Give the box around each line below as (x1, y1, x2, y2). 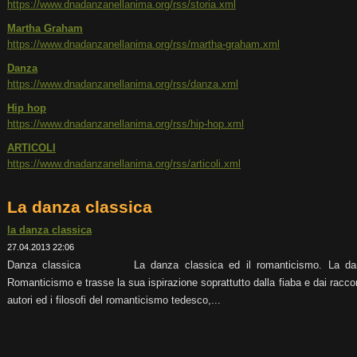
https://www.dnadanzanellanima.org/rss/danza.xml (7, 78, 238, 90)
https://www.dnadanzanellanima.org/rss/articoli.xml (7, 158, 241, 170)
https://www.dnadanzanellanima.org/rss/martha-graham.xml (7, 38, 280, 50)
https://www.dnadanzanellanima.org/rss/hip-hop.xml (7, 118, 244, 130)
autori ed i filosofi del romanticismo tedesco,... (7, 294, 221, 306)
